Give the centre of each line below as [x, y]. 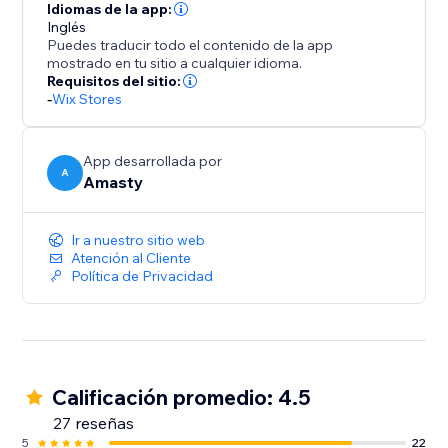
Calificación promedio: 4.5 [182, 397]
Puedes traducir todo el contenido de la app [190, 45]
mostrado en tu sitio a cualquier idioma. [175, 63]
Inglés [67, 27]
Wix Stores [87, 99]
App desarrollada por [153, 161]
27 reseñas [94, 423]
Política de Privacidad [142, 276]
